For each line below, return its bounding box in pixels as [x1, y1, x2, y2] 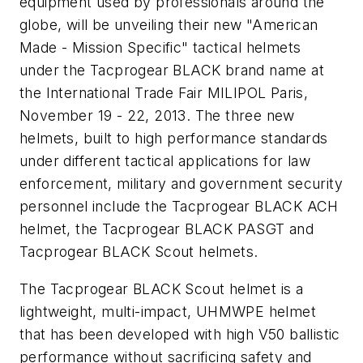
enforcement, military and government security [19, 175, 343, 193]
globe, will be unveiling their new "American [19, 16, 318, 34]
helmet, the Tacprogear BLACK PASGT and [19, 220, 314, 238]
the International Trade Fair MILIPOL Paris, [19, 84, 309, 102]
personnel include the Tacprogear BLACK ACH [19, 198, 339, 216]
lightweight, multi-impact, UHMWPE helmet [19, 302, 316, 320]
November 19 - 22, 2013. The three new [19, 107, 295, 125]
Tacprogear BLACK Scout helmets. [19, 243, 258, 261]
